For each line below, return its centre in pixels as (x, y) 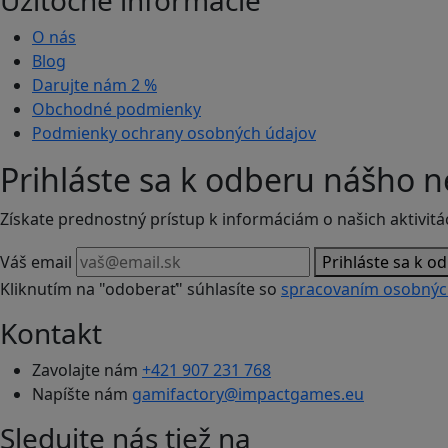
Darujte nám (81, 85)
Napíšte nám (82, 394)
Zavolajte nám (87, 370)
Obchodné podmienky (116, 109)
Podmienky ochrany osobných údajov (174, 133)
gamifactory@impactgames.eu (248, 394)
